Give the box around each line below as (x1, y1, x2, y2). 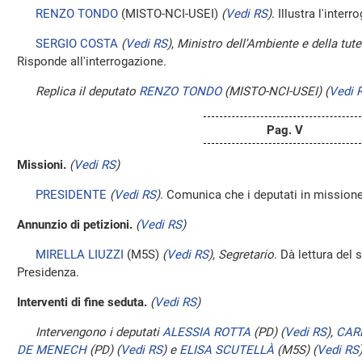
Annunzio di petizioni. (17, 217, 133, 232)
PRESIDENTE (36, 187, 107, 202)
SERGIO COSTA (36, 36, 118, 51)
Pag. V (266, 123, 303, 137)
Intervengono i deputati (36, 325, 162, 339)
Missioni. (17, 158, 66, 172)
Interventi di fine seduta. (17, 295, 147, 309)
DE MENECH (17, 343, 86, 357)
